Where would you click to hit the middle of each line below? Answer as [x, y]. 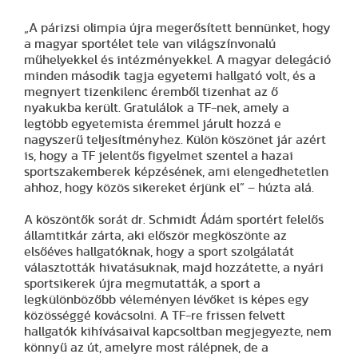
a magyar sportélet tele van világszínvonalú [150, 44]
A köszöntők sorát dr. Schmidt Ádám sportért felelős [174, 219]
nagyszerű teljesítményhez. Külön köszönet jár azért [175, 139]
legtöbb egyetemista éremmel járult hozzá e [153, 123]
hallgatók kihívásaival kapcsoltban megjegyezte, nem [178, 331]
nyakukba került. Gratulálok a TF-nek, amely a [157, 107]
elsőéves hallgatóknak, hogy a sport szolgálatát [159, 251]
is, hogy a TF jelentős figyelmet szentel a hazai [159, 155]
